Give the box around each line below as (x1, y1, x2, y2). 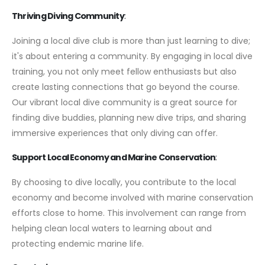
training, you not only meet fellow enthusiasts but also (12, 66, 237, 78)
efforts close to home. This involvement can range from (12, 206, 246, 219)
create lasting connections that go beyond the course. (12, 81, 240, 93)
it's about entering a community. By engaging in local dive (12, 50, 253, 63)
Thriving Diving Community (12, 10, 124, 22)
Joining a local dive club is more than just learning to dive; (12, 35, 250, 47)
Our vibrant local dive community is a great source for (12, 96, 237, 109)
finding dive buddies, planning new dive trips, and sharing (12, 112, 246, 124)
